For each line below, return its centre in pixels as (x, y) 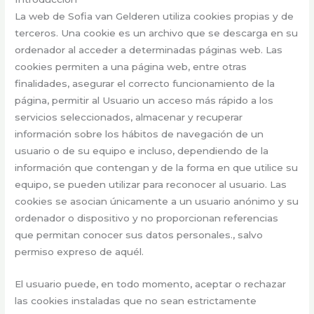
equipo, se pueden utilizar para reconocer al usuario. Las (151, 184)
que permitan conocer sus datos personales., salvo (139, 234)
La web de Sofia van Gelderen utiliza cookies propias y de (155, 16)
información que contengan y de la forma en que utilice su (157, 167)
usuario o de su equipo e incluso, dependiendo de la (142, 150)
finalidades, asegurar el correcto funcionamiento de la (145, 83)
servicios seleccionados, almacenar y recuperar (129, 117)
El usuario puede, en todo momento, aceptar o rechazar (151, 284)
